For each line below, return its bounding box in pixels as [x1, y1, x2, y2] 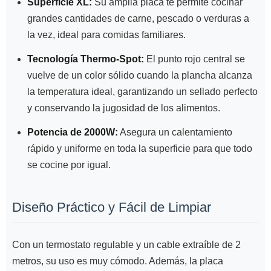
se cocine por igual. [27, 159, 111, 170]
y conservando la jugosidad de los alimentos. [27, 102, 220, 113]
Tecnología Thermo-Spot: [27, 53, 144, 64]
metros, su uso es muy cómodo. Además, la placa [12, 255, 223, 266]
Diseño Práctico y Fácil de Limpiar [12, 200, 211, 215]
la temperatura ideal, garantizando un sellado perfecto [27, 86, 258, 97]
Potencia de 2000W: [27, 126, 118, 137]
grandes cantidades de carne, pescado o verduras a [27, 13, 249, 24]
